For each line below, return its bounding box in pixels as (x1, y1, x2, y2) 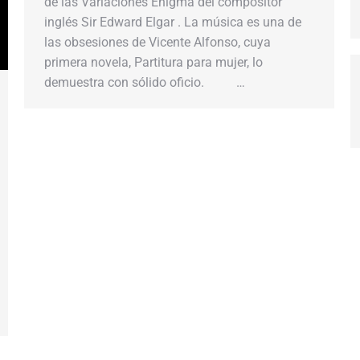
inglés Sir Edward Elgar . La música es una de (44, 14, 301, 30)
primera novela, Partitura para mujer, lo (44, 54, 263, 70)
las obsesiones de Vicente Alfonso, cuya (44, 34, 271, 50)
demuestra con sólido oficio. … (44, 74, 245, 90)
